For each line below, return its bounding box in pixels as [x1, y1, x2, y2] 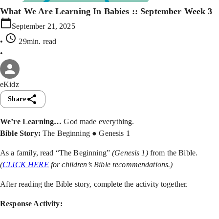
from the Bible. [148, 148, 198, 157]
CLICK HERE [2, 160, 49, 169]
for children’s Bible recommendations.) [48, 160, 175, 169]
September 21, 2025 [12, 22, 75, 30]
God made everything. [64, 117, 134, 126]
